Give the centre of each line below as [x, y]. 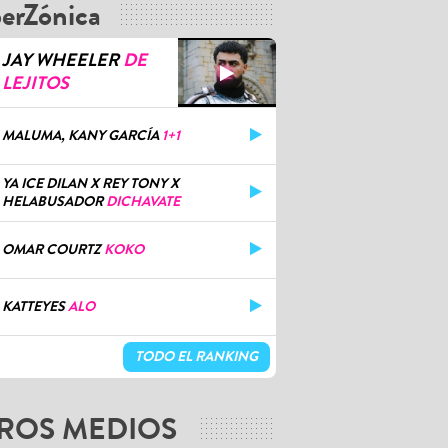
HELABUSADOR [52, 202]
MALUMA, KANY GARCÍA [80, 136]
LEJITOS [35, 83]
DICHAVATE [143, 202]
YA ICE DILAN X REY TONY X [90, 184]
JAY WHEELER [60, 60]
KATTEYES [33, 307]
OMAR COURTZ [51, 250]
